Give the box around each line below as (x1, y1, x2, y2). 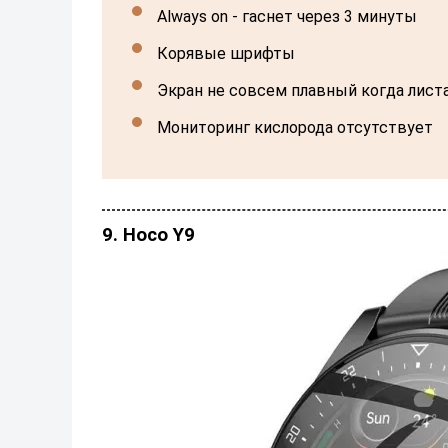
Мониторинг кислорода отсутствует (171, 117, 433, 137)
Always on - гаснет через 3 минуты (167, 6, 417, 26)
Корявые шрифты (168, 43, 295, 63)
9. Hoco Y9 (102, 223, 195, 246)
